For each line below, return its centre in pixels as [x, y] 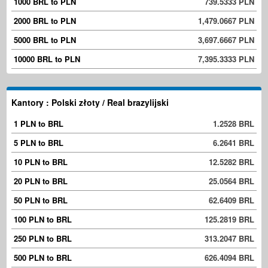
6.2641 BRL [234, 143]
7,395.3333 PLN [226, 59]
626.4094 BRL [229, 258]
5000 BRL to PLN [45, 40]
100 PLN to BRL [43, 220]
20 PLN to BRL [41, 181]
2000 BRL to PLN [45, 21]
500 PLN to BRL [43, 258]
